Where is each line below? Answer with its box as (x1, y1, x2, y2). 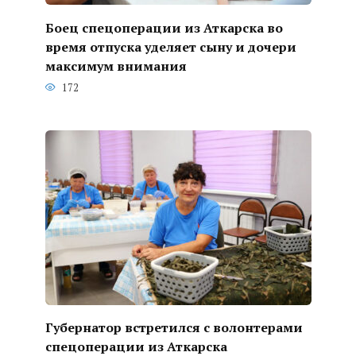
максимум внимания (44, 56, 187, 75)
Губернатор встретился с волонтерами (44, 318, 303, 336)
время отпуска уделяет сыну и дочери (44, 37, 296, 56)
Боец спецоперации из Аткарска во (44, 18, 283, 37)
